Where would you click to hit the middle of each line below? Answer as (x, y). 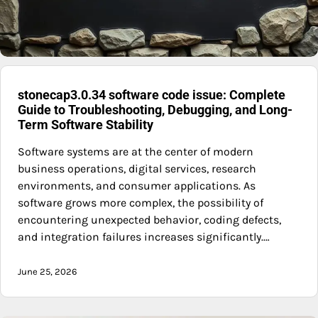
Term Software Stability (86, 124)
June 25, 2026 (48, 271)
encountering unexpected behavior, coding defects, (149, 219)
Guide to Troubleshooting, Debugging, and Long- (155, 109)
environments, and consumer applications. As (137, 185)
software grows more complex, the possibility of (141, 202)
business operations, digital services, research (137, 168)
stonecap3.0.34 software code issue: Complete (152, 94)
